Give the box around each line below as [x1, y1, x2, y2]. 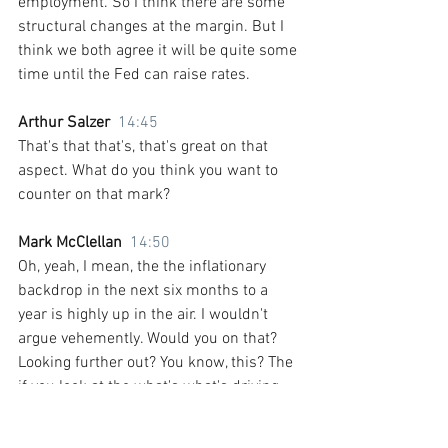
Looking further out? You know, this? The [18, 352, 297, 373]
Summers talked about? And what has [18, 424, 286, 445]
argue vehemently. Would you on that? [18, 328, 281, 349]
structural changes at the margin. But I [18, 16, 288, 37]
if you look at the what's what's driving [18, 376, 283, 397]
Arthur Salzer [18, 112, 118, 133]
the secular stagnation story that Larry [18, 400, 283, 421]
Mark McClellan [18, 232, 130, 253]
